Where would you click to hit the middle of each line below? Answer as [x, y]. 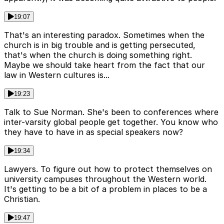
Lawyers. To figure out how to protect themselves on [108, 169]
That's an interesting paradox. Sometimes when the [104, 35]
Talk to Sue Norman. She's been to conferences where [111, 112]
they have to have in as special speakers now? [93, 132]
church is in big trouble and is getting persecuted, [100, 45]
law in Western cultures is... [57, 75]
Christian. [22, 199]
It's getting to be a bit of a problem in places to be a [105, 189]
